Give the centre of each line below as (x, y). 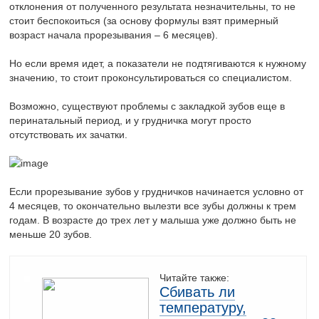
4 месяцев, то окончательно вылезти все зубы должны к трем (153, 206)
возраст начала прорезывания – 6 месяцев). (114, 35)
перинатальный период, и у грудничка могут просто (131, 121)
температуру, (203, 308)
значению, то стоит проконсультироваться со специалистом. (151, 78)
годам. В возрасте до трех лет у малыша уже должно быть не (153, 220)
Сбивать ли (198, 292)
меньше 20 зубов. (51, 235)
